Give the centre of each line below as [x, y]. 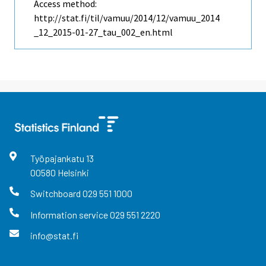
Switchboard [56, 194]
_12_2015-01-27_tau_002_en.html [103, 32]
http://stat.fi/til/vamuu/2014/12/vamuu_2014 [127, 18]
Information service [70, 214]
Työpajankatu [58, 159]
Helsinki [73, 173]
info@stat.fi [54, 235]
